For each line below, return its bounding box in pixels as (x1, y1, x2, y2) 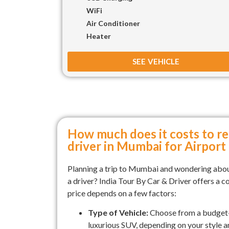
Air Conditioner (86, 18, 140, 28)
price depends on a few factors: (67, 188, 176, 198)
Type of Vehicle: (88, 208, 148, 218)
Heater (86, 31, 111, 40)
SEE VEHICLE (132, 56, 180, 66)
